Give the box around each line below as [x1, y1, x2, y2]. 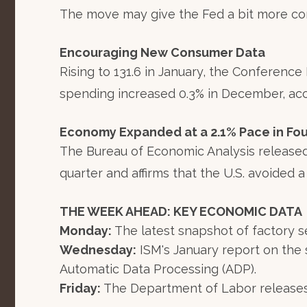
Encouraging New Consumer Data [60, 45, 265, 60]
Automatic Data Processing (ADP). [60, 262, 256, 276]
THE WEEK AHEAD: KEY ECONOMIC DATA [60, 204, 302, 219]
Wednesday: [60, 243, 136, 257]
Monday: [60, 223, 112, 238]
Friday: [60, 281, 101, 295]
